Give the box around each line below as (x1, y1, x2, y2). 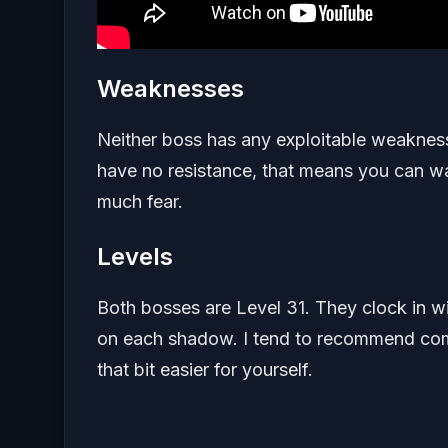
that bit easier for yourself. (97, 359, 313, 381)
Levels (97, 242, 173, 272)
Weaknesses (97, 74, 244, 104)
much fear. (97, 191, 183, 213)
